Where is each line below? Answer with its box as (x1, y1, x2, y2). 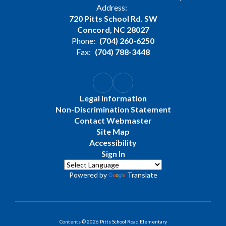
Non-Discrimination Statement (55, 104, 171, 115)
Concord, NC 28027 (77, 25, 149, 35)
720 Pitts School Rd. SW (69, 14, 157, 24)
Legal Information (79, 93, 147, 103)
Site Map (96, 127, 130, 137)
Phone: (72, 36, 95, 46)
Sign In (101, 149, 125, 159)
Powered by (69, 171, 108, 180)
